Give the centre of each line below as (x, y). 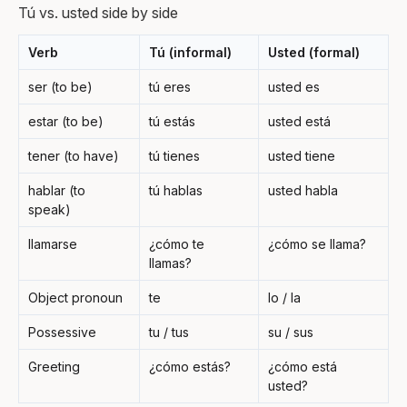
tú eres (170, 86)
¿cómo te (177, 243)
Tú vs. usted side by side (98, 12)
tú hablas (176, 190)
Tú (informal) (190, 52)
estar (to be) (66, 121)
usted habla (303, 190)
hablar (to (57, 190)
